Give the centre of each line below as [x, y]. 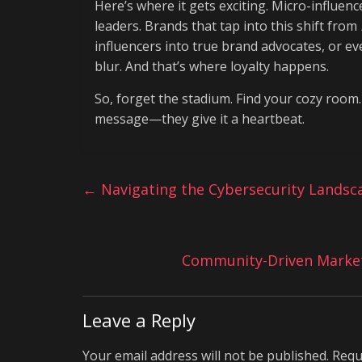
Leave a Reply [139, 320]
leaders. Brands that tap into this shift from [227, 26]
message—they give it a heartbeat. [200, 119]
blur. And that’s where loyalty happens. [212, 66]
